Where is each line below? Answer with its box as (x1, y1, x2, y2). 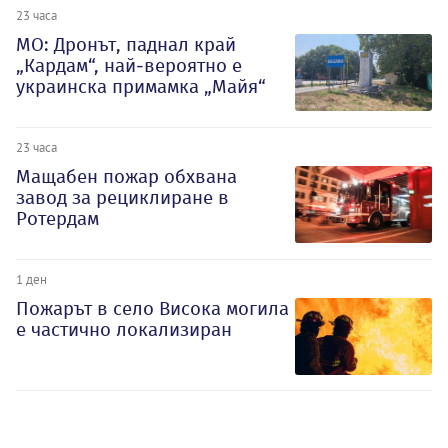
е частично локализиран (16, 317, 232, 341)
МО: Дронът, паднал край (16, 32, 236, 56)
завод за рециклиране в (16, 185, 229, 209)
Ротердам (16, 206, 99, 230)
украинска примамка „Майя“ (16, 74, 266, 98)
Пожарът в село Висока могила (16, 296, 289, 320)
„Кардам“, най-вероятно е (16, 53, 242, 77)
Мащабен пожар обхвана (16, 164, 237, 188)
